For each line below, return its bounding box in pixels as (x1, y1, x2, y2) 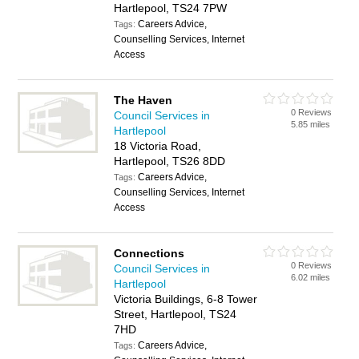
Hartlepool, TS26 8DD (114, 155, 226, 167)
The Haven (114, 94, 173, 107)
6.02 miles (291, 272, 331, 282)
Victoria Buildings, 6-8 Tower (114, 292, 258, 305)
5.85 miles (291, 119, 331, 129)
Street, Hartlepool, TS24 (114, 308, 237, 321)
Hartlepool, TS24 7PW (114, 2, 228, 14)
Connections (114, 247, 185, 260)
